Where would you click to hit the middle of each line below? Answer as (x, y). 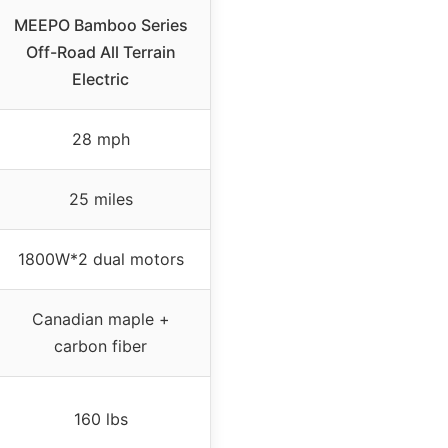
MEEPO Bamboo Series (100, 24)
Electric (100, 78)
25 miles (100, 198)
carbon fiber (100, 345)
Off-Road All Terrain (100, 51)
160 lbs (100, 418)
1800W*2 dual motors (100, 258)
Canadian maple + (100, 318)
